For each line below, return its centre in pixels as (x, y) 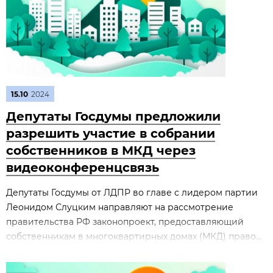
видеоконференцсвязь (83, 168)
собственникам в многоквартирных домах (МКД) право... (134, 236)
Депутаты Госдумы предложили (113, 116)
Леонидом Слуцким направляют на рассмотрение (120, 207)
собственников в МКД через (101, 151)
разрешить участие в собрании (111, 133)
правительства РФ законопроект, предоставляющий (125, 222)
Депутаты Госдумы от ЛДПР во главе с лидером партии (132, 193)
